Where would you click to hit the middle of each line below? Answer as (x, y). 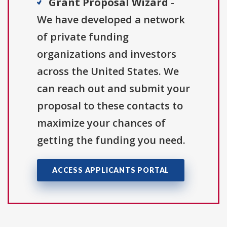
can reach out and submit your (113, 89)
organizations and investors (107, 54)
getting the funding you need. (111, 140)
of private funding (83, 37)
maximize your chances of (101, 123)
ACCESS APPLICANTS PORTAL (111, 170)
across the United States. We (108, 71)
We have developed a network (111, 20)
